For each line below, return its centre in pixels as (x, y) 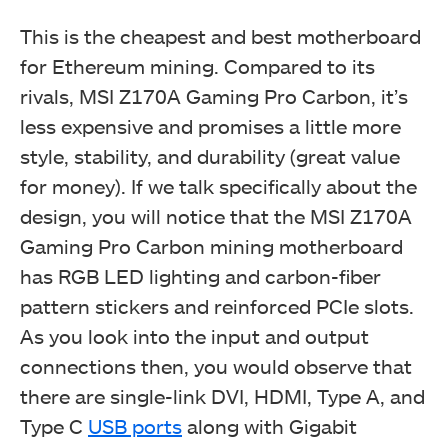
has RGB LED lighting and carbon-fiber (200, 276)
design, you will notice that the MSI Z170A (216, 216)
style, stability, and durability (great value (210, 156)
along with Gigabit (269, 426)
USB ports (135, 426)
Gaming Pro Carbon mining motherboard (211, 246)
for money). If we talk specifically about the (218, 186)
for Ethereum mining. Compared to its (197, 66)
